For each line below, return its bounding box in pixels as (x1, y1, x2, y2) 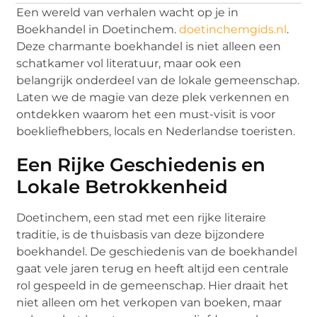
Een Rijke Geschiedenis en (16, 153, 266, 176)
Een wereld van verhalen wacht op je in (16, 5, 239, 19)
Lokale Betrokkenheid (16, 175, 229, 198)
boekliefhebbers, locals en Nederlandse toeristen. (16, 124, 296, 138)
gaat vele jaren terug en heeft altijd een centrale (16, 261, 289, 275)
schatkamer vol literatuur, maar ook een (16, 56, 242, 70)
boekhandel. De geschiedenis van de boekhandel (16, 244, 298, 258)
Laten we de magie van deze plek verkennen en (16, 90, 290, 104)
